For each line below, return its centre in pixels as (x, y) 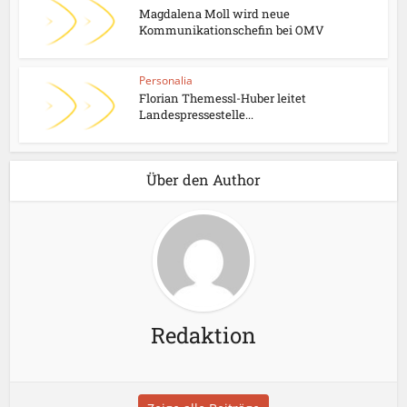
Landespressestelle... (197, 115)
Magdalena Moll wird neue (215, 14)
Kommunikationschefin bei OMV (232, 30)
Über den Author (203, 179)
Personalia (166, 81)
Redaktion (203, 335)
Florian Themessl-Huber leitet (223, 99)
